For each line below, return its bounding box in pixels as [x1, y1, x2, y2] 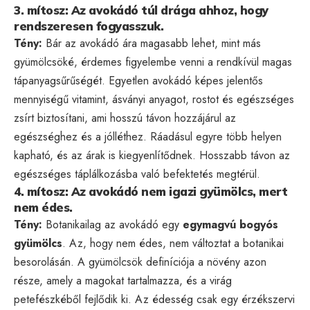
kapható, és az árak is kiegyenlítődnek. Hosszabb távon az [14, 147, 290, 163]
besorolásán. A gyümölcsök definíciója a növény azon [14, 253, 266, 270]
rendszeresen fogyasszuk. [14, 18, 163, 33]
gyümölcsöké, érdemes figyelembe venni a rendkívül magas [14, 53, 292, 70]
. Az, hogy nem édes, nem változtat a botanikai [62, 235, 284, 251]
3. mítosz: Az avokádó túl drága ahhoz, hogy [14, 2, 268, 17]
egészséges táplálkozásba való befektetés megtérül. [14, 165, 260, 182]
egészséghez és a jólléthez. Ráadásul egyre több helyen [14, 128, 282, 145]
